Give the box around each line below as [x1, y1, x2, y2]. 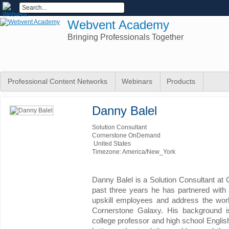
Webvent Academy [67, 18, 169, 32]
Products [167, 77, 195, 85]
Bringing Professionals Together [67, 33, 184, 41]
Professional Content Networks [8, 77, 107, 85]
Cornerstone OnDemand [92, 132, 161, 139]
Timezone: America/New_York [92, 148, 175, 155]
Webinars [122, 77, 152, 85]
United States [92, 140, 131, 147]
